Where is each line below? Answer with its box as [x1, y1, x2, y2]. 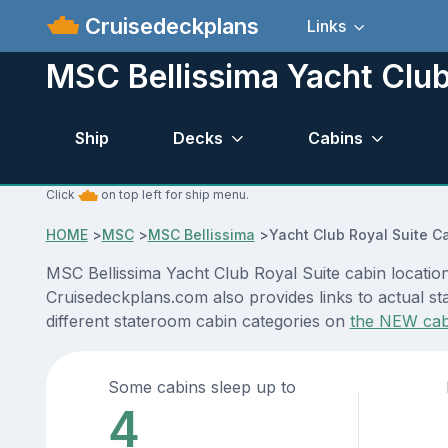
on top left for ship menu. [97, 187, 249, 203]
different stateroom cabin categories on [45, 311, 350, 332]
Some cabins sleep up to [108, 377, 297, 398]
